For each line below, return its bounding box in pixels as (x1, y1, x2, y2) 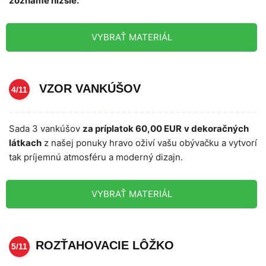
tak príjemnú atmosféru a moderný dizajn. (9, 151, 183, 163)
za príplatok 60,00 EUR (83, 123, 182, 135)
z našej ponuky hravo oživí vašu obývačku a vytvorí (42, 137, 257, 149)
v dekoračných (184, 123, 249, 135)
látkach (9, 137, 42, 149)
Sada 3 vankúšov (9, 123, 83, 135)
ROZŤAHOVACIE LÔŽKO (36, 239, 174, 252)
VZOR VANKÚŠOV (36, 81, 141, 95)
